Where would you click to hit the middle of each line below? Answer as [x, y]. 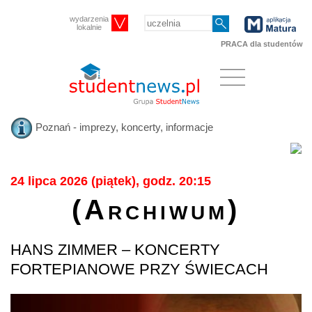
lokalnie [89, 28]
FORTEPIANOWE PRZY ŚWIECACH [139, 269]
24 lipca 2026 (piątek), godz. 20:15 [111, 181]
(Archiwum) [156, 209]
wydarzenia [89, 19]
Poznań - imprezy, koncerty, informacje [123, 127]
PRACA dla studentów [262, 44]
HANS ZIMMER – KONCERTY [115, 249]
